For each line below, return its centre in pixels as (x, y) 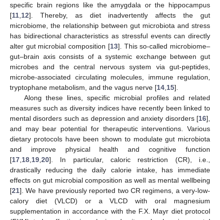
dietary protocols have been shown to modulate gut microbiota (110, 139)
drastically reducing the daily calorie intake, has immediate (110, 170)
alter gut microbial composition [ (60, 46)
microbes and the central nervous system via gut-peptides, (110, 67)
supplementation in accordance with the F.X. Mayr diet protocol (110, 211)
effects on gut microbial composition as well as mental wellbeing (110, 180)
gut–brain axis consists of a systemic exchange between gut (110, 56)
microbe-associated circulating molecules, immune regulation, (110, 77)
